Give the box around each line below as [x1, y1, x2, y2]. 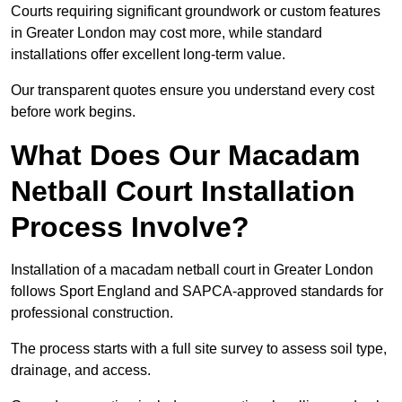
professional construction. [11, 305, 173, 321]
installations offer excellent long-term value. [11, 47, 285, 63]
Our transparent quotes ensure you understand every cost [11, 83, 374, 99]
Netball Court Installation [11, 175, 355, 208]
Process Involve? [11, 211, 249, 244]
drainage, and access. [11, 363, 151, 379]
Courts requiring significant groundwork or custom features [11, 4, 380, 20]
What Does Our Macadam [11, 139, 360, 172]
